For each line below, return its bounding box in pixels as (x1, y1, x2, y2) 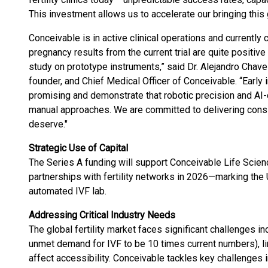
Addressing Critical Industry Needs (29, 209, 175, 221)
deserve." (29, 118, 68, 130)
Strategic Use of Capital (29, 142, 128, 154)
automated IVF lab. (29, 185, 106, 197)
